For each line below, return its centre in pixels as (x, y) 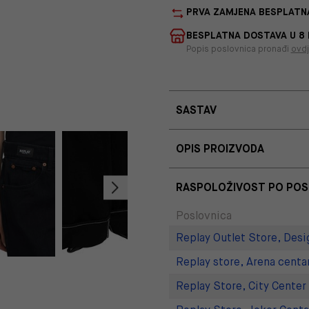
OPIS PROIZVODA (220, 148)
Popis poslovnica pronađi (238, 49)
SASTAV (196, 110)
